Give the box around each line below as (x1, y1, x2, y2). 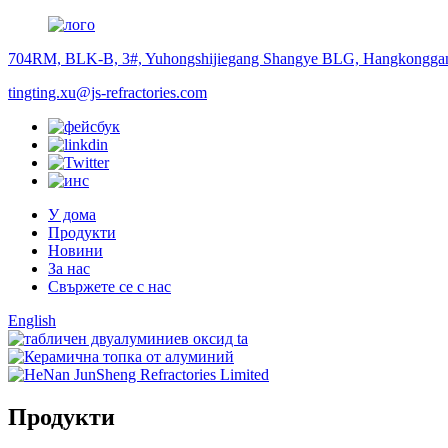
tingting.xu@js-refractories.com (8, 84, 207, 101)
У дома (48, 206, 96, 223)
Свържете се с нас (48, 278, 171, 295)
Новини (48, 242, 103, 259)
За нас (48, 260, 90, 277)
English (8, 312, 56, 329)
